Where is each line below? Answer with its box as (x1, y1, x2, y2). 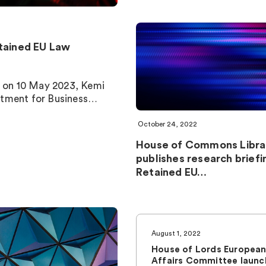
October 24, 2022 (138, 121, 197, 128)
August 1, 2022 (151, 230, 201, 237)
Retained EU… (136, 167, 207, 178)
